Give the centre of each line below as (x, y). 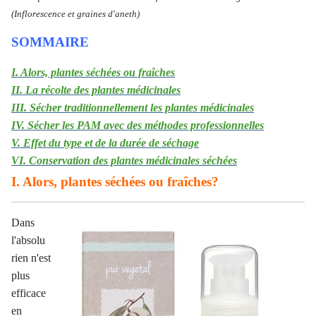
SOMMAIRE (50, 42)
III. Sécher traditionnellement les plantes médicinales (133, 108)
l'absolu (28, 240)
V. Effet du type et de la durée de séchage (105, 143)
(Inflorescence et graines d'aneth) (75, 14)
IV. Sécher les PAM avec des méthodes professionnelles (138, 125)
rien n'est (31, 258)
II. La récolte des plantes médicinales (96, 90)
